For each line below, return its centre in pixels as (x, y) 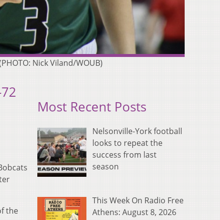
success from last (124, 155)
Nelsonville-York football (137, 131)
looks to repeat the (127, 143)
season (106, 167)
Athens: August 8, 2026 (134, 212)
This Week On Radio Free (138, 200)
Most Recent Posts (92, 107)
